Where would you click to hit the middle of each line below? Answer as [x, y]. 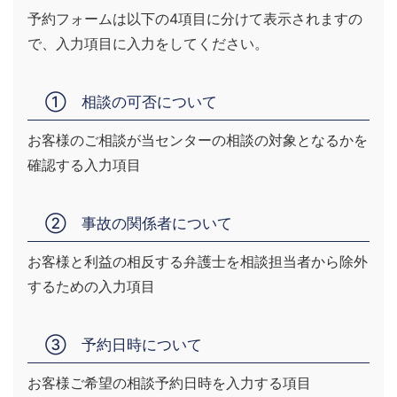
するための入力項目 [91, 286]
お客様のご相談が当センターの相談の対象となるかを [198, 140]
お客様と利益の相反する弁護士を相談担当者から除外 [198, 261]
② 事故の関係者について [139, 223]
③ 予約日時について [124, 345]
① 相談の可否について [131, 102]
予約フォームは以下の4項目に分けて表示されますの [195, 19]
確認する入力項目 [84, 165]
